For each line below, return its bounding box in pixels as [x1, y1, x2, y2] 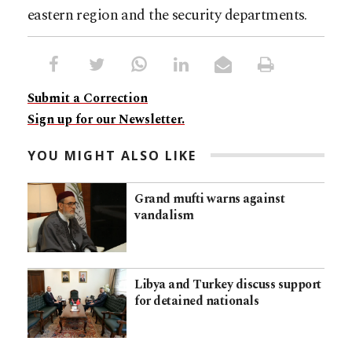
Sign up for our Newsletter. [27, 109, 185, 129]
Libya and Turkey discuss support [134, 274, 321, 294]
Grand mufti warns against [134, 189, 285, 208]
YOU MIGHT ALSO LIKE [27, 146, 197, 164]
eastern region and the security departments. [27, 3, 307, 27]
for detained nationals [134, 291, 259, 310]
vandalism [134, 205, 194, 225]
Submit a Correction [27, 88, 148, 108]
